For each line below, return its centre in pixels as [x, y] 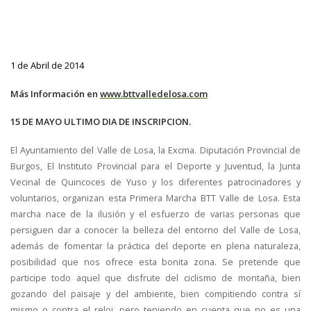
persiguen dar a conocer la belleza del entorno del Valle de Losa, [155, 230]
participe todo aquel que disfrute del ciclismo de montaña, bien [155, 278]
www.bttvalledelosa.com [154, 93]
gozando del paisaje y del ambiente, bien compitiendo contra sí [155, 294]
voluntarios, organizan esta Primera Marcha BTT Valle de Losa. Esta [155, 198]
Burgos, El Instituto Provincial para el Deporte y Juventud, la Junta [155, 166]
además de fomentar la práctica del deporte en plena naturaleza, [155, 246]
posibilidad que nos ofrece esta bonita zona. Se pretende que [155, 262]
